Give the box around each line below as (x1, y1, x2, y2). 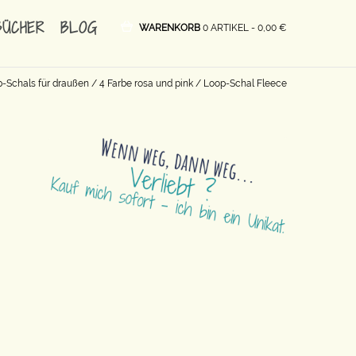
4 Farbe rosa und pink (99, 78, 193, 89)
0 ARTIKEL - (203, 22, 257, 33)
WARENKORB (139, 22, 203, 33)
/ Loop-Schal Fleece (193, 78, 287, 89)
